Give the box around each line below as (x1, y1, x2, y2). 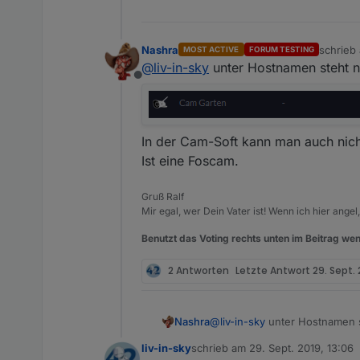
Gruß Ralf (141, 190, 184, 202)
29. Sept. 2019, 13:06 (249, 341, 354, 354)
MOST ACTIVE (183, 45, 239, 54)
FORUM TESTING (248, 45, 314, 54)
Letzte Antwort (235, 264, 313, 277)
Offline (137, 75, 177, 92)
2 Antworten (168, 264, 229, 277)
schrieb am (191, 341, 249, 354)
